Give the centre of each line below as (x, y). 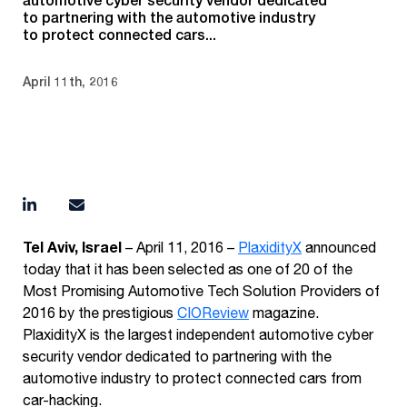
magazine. (284, 312)
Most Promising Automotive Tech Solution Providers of (201, 290)
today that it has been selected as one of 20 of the (188, 268)
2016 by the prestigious (100, 312)
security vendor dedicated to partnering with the (177, 356)
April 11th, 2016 (70, 81)
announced (339, 247)
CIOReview (213, 312)
